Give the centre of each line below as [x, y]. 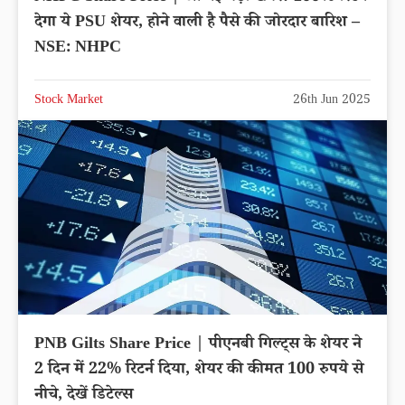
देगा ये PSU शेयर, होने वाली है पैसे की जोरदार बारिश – [197, 24]
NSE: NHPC [78, 49]
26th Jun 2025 [332, 102]
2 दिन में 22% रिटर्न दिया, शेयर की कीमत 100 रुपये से [199, 370]
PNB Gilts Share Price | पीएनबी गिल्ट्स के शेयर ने [198, 345]
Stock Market [69, 102]
